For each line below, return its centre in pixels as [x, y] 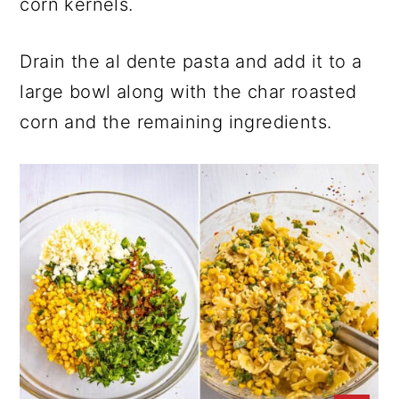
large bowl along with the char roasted [188, 91]
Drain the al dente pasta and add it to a [191, 61]
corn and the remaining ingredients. [176, 122]
